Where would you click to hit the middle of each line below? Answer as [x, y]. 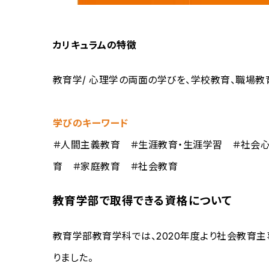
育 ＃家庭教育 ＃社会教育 [116, 166]
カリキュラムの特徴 [95, 45]
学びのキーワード [91, 123]
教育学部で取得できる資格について [143, 201]
